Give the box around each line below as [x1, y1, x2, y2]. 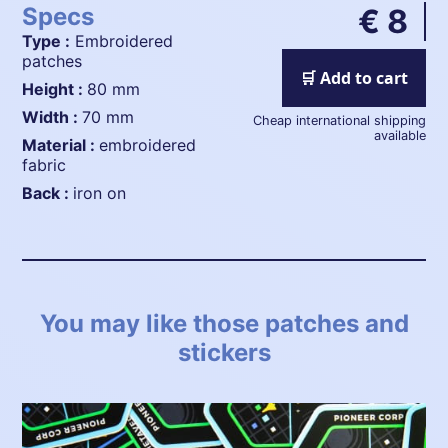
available [373, 128, 426, 144]
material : [37, 134, 100, 155]
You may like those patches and [39, 308, 409, 338]
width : [39, 106, 83, 127]
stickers [177, 337, 271, 367]
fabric [22, 154, 67, 175]
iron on [73, 182, 127, 203]
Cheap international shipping [252, 113, 426, 129]
